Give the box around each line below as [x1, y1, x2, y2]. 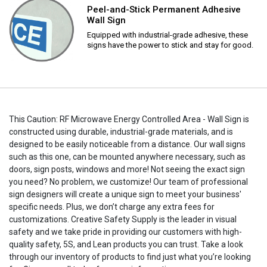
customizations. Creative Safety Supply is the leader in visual [9, 214, 237, 224]
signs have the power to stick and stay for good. [87, 40, 253, 49]
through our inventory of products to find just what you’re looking [9, 252, 251, 262]
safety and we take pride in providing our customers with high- [9, 226, 242, 237]
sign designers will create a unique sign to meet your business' [9, 189, 241, 199]
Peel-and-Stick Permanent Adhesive [87, 4, 241, 15]
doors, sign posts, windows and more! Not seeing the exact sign [9, 164, 245, 174]
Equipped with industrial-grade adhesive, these [87, 30, 248, 39]
